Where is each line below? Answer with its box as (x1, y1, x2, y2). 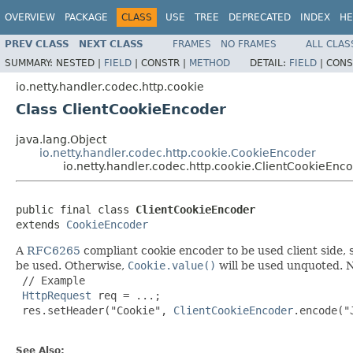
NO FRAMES (221, 38, 277, 50)
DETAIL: (250, 57, 289, 69)
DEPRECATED (229, 12, 291, 23)
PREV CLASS (5, 38, 69, 50)
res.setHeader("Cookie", (16, 303, 173, 317)
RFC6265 (27, 243, 80, 257)
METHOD (189, 57, 230, 69)
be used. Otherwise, (16, 258, 128, 272)
